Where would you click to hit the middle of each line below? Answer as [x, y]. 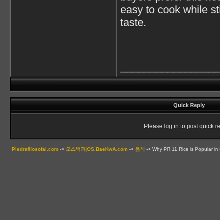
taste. [133, 22]
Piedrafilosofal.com [35, 149]
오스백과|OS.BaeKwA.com [97, 149]
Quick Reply [189, 105]
